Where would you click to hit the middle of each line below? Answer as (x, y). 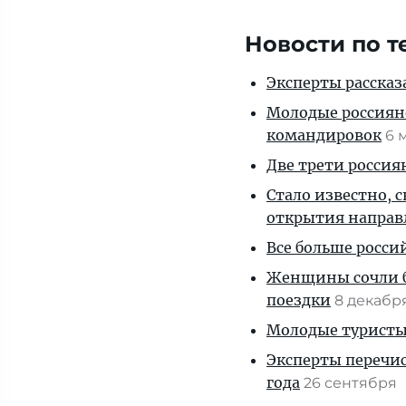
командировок (324, 135)
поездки (299, 300)
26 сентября (352, 383)
